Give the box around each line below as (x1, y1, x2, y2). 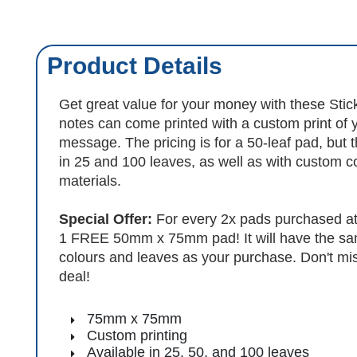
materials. (59, 172, 121, 189)
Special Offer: (59, 210, 156, 227)
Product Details (47, 52, 222, 79)
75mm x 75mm (87, 310, 182, 327)
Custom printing (87, 327, 187, 343)
